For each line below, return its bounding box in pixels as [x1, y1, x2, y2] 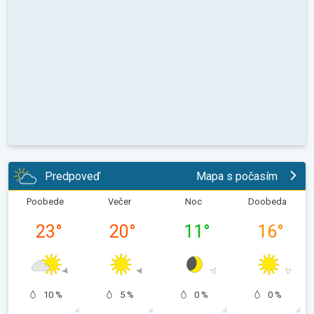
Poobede [27, 196, 64, 207]
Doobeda [247, 196, 287, 207]
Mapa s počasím [196, 169, 278, 183]
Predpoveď [45, 169, 100, 183]
